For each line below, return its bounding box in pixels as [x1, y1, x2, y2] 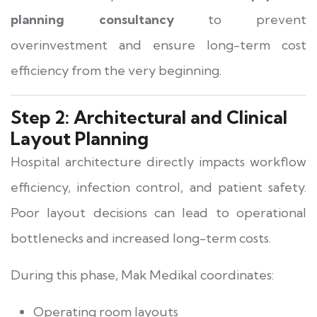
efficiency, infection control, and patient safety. [11, 178, 306, 195]
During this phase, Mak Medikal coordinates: [11, 266, 274, 283]
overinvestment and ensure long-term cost [11, 36, 306, 53]
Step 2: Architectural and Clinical [11, 105, 287, 128]
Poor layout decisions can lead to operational [11, 204, 306, 221]
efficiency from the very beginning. [11, 62, 221, 79]
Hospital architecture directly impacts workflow [11, 153, 306, 170]
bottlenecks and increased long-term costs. [11, 229, 271, 246]
